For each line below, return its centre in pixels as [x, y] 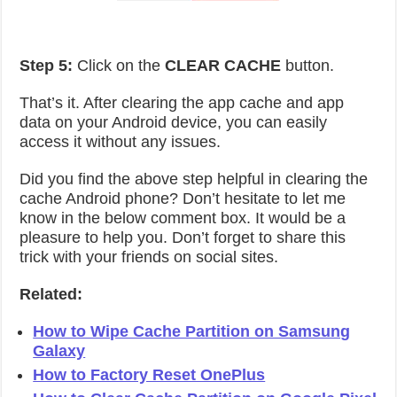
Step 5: [47, 66]
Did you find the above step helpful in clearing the [194, 179]
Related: [51, 294]
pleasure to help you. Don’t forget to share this [183, 237]
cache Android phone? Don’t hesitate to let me [183, 198]
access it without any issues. [121, 142]
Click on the [117, 66]
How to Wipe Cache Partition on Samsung [192, 331]
